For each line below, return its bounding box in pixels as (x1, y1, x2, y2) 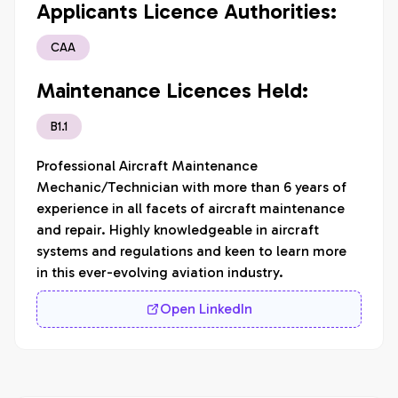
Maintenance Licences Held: (36, 77, 308, 103)
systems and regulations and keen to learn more (36, 243, 350, 259)
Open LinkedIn (160, 300, 252, 317)
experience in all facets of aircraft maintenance (36, 200, 348, 217)
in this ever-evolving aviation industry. (36, 264, 283, 281)
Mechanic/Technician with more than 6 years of (36, 179, 350, 195)
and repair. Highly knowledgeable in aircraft (36, 221, 322, 238)
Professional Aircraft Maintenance (36, 157, 261, 174)
